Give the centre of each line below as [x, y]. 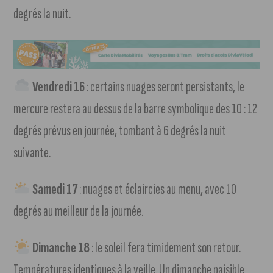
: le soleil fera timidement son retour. [165, 248]
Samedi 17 [54, 190]
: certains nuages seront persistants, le [164, 87]
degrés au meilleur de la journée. [79, 211]
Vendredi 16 [57, 87]
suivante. [32, 153]
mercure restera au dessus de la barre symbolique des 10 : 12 [136, 109]
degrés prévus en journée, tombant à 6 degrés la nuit [120, 131]
